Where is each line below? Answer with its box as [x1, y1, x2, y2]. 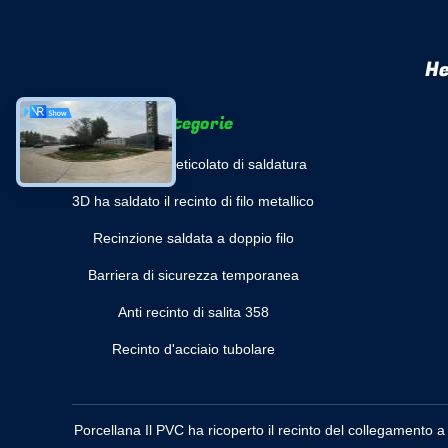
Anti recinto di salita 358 [117, 304, 269, 320]
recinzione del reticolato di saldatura [79, 156, 307, 172]
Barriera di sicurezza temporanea [87, 267, 299, 283]
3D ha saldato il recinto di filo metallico [72, 193, 314, 209]
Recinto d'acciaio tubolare [111, 341, 275, 357]
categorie [153, 111, 233, 136]
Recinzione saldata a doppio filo [92, 230, 294, 246]
